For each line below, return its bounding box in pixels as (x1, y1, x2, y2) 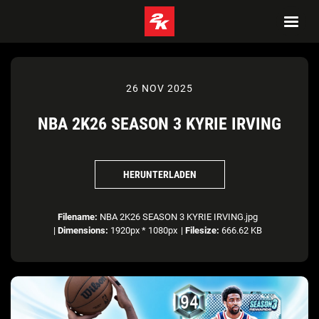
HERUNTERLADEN (122, 168, 197, 180)
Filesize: (185, 225, 219, 236)
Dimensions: (58, 225, 108, 236)
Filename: (58, 211, 98, 222)
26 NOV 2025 (126, 83, 193, 94)
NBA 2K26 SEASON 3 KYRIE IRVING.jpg (98, 211, 258, 222)
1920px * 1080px (108, 225, 177, 236)
